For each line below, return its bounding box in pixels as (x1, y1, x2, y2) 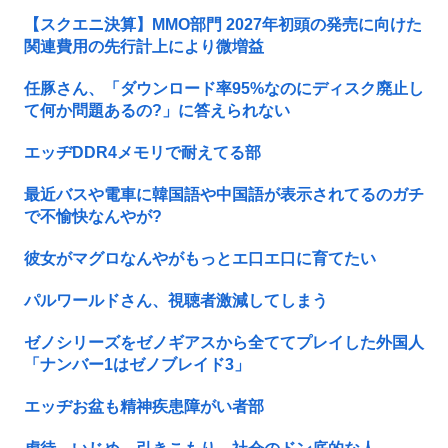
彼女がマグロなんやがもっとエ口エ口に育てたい (24, 249, 376, 267)
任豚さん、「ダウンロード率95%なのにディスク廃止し (24, 79, 424, 97)
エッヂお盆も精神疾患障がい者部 (24, 397, 264, 415)
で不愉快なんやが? (24, 207, 162, 225)
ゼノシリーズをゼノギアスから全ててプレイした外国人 (24, 333, 424, 351)
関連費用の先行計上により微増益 (24, 37, 264, 55)
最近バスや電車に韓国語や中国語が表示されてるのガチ (24, 185, 424, 203)
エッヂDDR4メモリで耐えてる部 (24, 143, 261, 161)
